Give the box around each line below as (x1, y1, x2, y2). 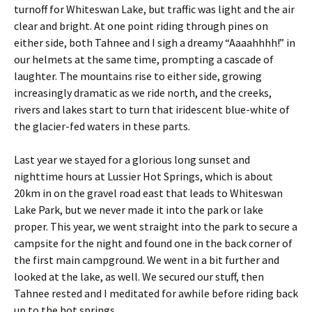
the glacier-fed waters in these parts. (14, 119, 192, 134)
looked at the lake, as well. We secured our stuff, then (14, 270, 264, 284)
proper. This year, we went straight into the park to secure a (14, 219, 297, 234)
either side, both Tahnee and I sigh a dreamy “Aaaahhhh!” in (14, 36, 295, 50)
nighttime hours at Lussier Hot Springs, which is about (14, 169, 273, 184)
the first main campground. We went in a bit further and (14, 253, 279, 267)
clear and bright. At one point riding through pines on (14, 19, 268, 33)
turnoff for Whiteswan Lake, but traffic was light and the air (14, 2, 295, 17)
